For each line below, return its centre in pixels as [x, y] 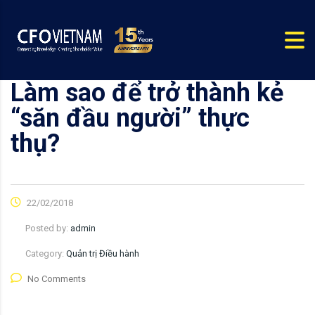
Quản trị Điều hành [103, 254]
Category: [46, 254]
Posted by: [48, 229]
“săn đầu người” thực [130, 118]
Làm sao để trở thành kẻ [147, 93]
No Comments [57, 279]
